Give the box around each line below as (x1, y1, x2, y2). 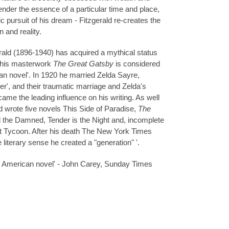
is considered (116, 59, 160, 68)
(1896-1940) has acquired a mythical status (13, 48, 157, 57)
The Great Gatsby (53, 59, 113, 68)
